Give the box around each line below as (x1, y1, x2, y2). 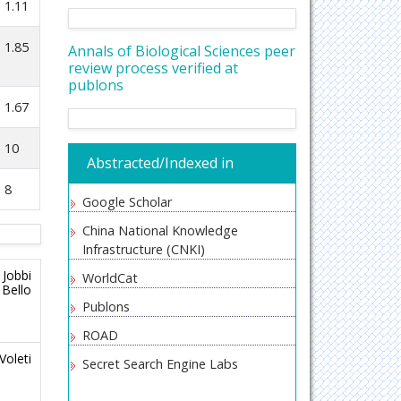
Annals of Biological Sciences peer (68, 41, 295, 61)
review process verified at (68, 58, 238, 78)
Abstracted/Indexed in (87, 153, 234, 173)
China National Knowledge (82, 222, 238, 239)
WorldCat (82, 269, 138, 286)
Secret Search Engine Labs (82, 355, 238, 372)
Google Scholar (82, 193, 172, 210)
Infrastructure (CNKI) (82, 241, 205, 258)
